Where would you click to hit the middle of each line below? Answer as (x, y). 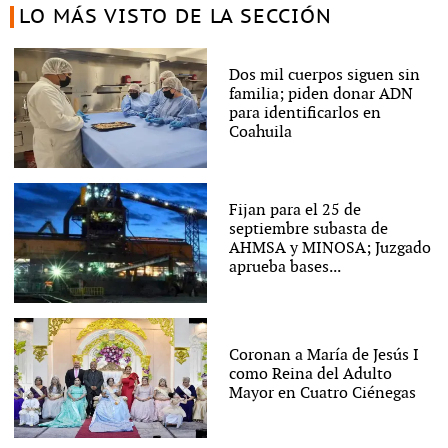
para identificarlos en (304, 114)
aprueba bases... (284, 268)
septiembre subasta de (308, 230)
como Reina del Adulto (310, 374)
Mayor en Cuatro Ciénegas (322, 393)
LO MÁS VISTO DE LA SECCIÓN (175, 17)
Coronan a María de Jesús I (323, 355)
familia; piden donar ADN (320, 95)
